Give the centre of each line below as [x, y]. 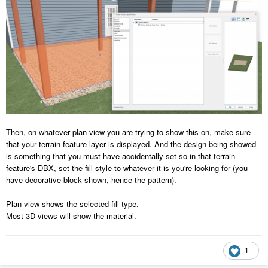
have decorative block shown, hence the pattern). [91, 180]
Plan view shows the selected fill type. [72, 204]
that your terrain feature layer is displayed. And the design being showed [131, 144]
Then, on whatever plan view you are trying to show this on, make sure [128, 132]
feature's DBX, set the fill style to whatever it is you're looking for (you [127, 168]
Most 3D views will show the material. [71, 216]
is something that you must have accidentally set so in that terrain [121, 156]
